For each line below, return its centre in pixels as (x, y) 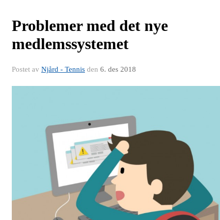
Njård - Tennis (63, 69)
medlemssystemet (70, 44)
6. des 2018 (118, 69)
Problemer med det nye (90, 26)
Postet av (27, 69)
